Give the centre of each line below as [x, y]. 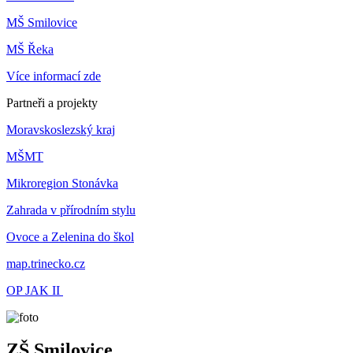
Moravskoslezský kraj [61, 129]
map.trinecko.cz [46, 263]
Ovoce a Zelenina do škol [70, 236]
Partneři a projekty [52, 102]
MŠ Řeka [30, 49]
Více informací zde [54, 76]
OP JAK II [35, 290]
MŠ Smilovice [42, 22]
